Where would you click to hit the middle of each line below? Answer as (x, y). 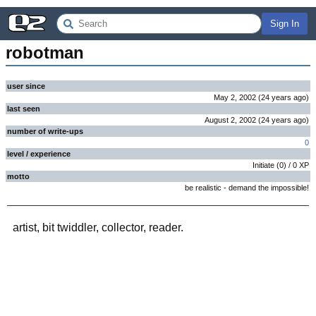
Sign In (285, 24)
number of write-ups (45, 131)
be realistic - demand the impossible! (247, 188)
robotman (45, 53)
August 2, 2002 (230, 120)
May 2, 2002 (235, 97)
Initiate (263, 165)
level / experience (39, 154)
